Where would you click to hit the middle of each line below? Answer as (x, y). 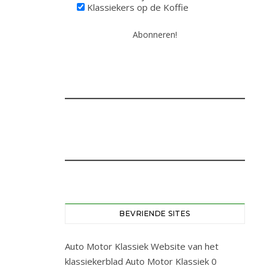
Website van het (183, 246)
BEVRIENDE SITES (155, 213)
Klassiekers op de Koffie (137, 7)
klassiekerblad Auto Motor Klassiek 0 (141, 261)
